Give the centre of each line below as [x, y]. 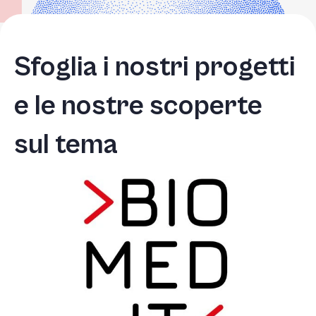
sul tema [66, 145]
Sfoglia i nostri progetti [155, 67]
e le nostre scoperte [138, 106]
